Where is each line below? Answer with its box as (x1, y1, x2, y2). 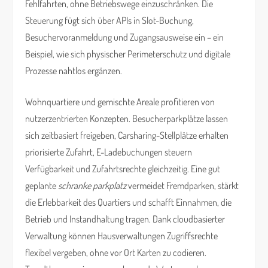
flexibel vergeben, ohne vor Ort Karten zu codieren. (25, 246, 207, 258)
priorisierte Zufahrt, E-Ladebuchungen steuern (25, 146, 193, 158)
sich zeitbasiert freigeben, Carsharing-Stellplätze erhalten (25, 129, 229, 141)
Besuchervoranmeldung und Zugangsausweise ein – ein (25, 31, 224, 43)
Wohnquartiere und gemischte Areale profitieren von (25, 96, 215, 108)
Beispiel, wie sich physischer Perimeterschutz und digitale (25, 48, 231, 60)
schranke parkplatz (58, 179, 127, 191)
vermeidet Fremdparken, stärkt (126, 179, 239, 191)
